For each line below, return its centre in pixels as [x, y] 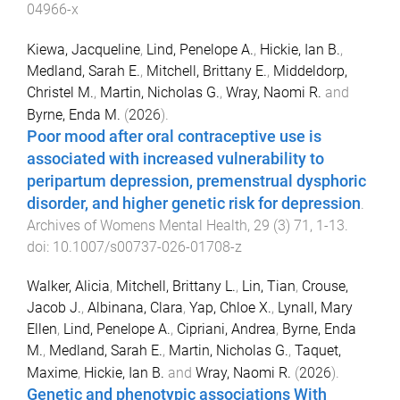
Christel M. [60, 92]
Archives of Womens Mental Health [137, 225]
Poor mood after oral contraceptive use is [174, 136]
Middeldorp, [310, 71]
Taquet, [318, 351]
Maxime [52, 373]
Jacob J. [54, 308]
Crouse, [325, 287]
